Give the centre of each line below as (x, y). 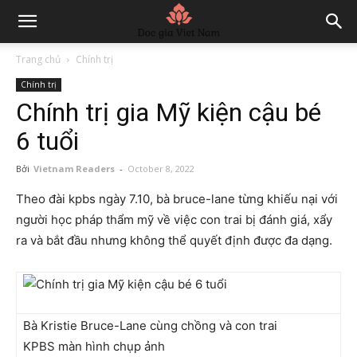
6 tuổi (47, 141)
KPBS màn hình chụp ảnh (94, 346)
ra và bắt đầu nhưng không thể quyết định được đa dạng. (174, 240)
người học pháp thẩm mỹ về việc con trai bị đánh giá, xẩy (174, 220)
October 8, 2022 (161, 169)
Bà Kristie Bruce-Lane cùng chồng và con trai (150, 326)
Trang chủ (38, 59)
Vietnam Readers (74, 169)
